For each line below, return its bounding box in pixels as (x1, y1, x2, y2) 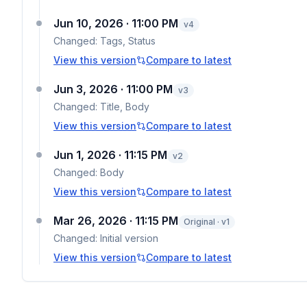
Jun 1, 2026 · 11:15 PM (53, 148, 167, 162)
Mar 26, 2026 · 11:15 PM (53, 214, 178, 228)
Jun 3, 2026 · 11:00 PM (53, 82, 173, 96)
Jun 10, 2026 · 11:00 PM (53, 16, 178, 30)
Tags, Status (100, 35, 156, 47)
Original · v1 (184, 217, 230, 227)
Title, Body (100, 101, 149, 112)
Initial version (100, 232, 158, 244)
